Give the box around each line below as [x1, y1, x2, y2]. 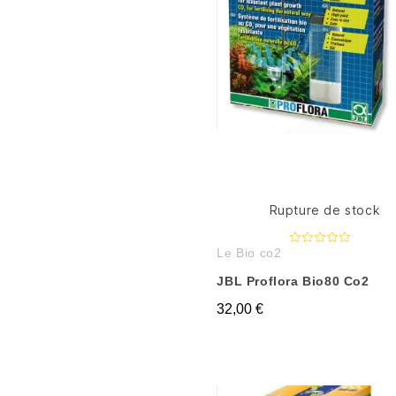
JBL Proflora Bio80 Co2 [217, 274, 369, 288]
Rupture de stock [269, 202, 381, 217]
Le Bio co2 [217, 246, 282, 260]
